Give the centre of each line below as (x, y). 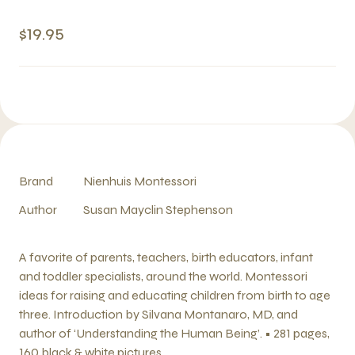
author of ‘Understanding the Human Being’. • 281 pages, (174, 333)
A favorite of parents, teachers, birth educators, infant (166, 257)
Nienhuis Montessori (140, 181)
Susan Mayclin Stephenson (158, 210)
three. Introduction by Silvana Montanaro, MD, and (158, 314)
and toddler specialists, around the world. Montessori (163, 276)
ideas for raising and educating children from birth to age (175, 295)
